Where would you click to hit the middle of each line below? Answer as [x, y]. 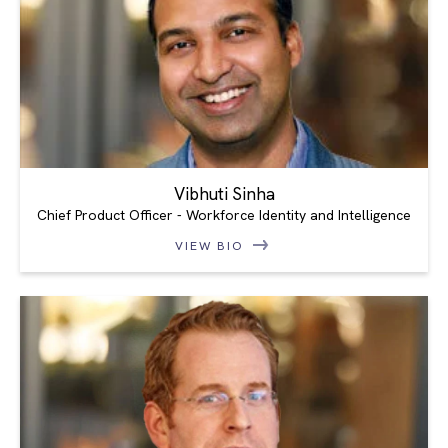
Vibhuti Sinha [224, 193]
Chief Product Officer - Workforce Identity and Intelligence [224, 214]
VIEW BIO [212, 245]
